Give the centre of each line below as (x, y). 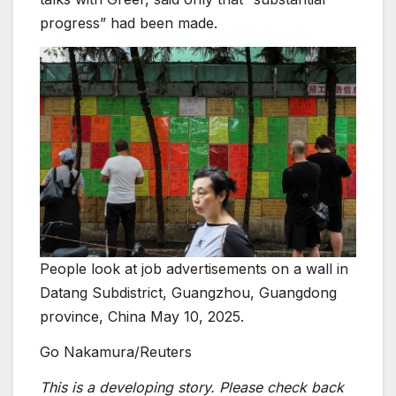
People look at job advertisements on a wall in (194, 269)
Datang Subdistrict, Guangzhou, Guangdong (188, 293)
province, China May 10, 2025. (142, 317)
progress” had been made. (129, 23)
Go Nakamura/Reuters (116, 352)
